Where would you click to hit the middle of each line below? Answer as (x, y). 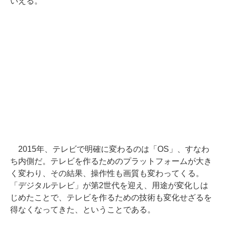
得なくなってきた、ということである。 (83, 210)
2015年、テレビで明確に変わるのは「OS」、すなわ (110, 149)
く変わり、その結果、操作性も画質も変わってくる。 (107, 173)
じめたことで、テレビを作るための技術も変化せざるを (111, 197)
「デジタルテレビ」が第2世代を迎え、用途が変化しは (109, 185)
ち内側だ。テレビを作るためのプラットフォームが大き (111, 161)
